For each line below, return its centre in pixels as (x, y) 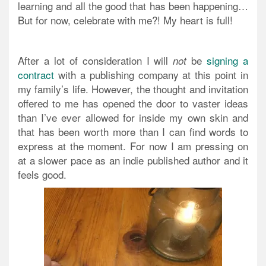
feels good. (42, 175)
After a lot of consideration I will (96, 61)
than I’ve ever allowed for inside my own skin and (133, 118)
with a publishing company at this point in (151, 75)
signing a (228, 61)
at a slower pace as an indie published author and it (133, 160)
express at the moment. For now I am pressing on (133, 146)
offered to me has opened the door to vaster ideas (133, 103)
